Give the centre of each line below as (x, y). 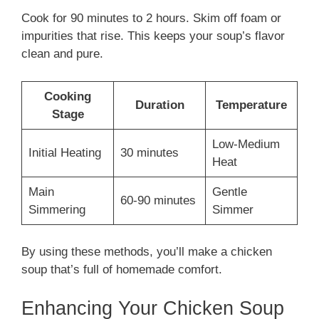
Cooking (68, 96)
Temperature (251, 105)
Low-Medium (246, 144)
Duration (159, 105)
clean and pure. (62, 54)
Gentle (229, 192)
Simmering (57, 209)
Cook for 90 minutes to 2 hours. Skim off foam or (151, 19)
